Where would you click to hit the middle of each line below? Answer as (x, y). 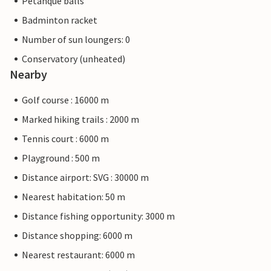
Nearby (28, 74)
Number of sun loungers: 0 (76, 40)
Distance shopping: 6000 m (77, 236)
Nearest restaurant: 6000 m (78, 255)
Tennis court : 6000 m (65, 139)
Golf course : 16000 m (65, 100)
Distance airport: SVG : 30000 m (85, 178)
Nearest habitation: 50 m (73, 197)
